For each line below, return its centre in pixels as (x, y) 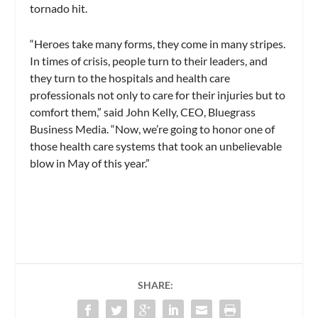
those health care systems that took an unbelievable (156, 146)
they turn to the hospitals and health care (130, 77)
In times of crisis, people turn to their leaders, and (149, 60)
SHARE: (155, 285)
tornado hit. (59, 9)
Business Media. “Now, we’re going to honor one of (153, 128)
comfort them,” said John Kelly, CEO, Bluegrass (143, 111)
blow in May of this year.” (90, 163)
